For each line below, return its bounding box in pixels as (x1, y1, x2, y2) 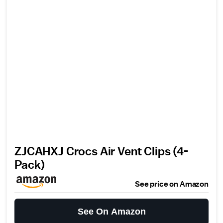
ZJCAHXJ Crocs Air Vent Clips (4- (14, 146, 188, 158)
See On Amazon (77, 207, 146, 217)
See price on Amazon (135, 180, 209, 188)
